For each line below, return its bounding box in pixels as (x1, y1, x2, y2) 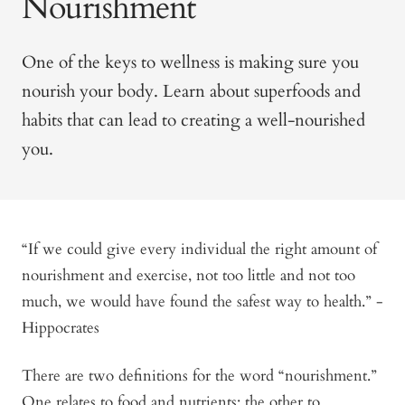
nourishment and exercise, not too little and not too (22, 264, 355, 286)
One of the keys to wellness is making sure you (22, 50, 359, 74)
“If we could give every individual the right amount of (22, 238, 377, 259)
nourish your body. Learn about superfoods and (22, 79, 361, 103)
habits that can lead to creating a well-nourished (22, 108, 365, 132)
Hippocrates (22, 316, 99, 338)
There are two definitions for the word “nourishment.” (22, 364, 377, 386)
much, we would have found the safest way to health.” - (22, 290, 383, 312)
